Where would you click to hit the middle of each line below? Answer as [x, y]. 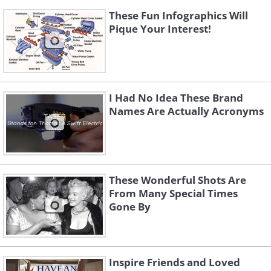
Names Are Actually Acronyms [186, 111]
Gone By [130, 207]
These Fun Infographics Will [178, 16]
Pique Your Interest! [160, 29]
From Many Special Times [173, 194]
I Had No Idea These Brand [176, 98]
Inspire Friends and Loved [175, 263]
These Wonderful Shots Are [178, 180]
